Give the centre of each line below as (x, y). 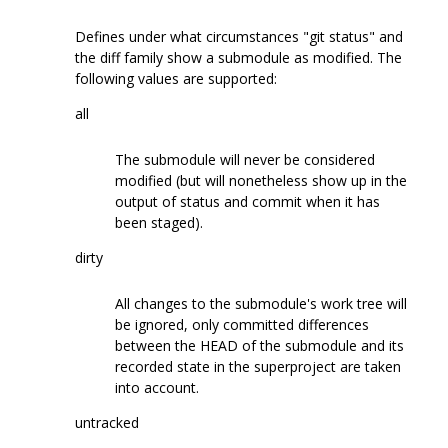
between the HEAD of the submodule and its (259, 345)
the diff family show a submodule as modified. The (238, 57)
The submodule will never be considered (245, 159)
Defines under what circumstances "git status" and (239, 36)
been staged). (159, 222)
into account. (157, 387)
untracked (107, 422)
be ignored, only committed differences (242, 324)
